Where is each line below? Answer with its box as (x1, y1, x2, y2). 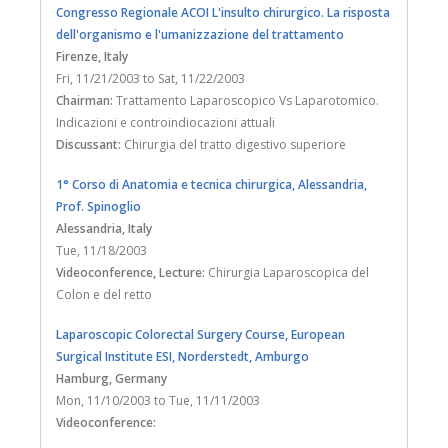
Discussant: (56, 135, 121, 153)
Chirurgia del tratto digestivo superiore (121, 135, 346, 153)
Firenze (56, 47, 98, 65)
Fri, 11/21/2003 (56, 69, 140, 87)
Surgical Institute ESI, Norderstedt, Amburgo (56, 347, 309, 365)
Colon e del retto (56, 285, 152, 303)
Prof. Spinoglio (56, 197, 141, 215)
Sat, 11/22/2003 (158, 69, 245, 87)
